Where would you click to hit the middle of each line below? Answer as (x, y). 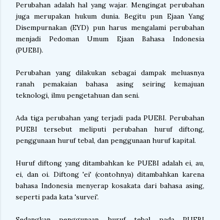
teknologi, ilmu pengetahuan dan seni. (78, 95)
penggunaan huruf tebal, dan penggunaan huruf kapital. (106, 140)
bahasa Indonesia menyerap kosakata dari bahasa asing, (110, 186)
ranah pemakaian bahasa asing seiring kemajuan (110, 84)
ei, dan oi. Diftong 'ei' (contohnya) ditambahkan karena (110, 174)
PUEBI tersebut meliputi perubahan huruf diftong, (110, 129)
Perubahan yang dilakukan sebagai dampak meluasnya (110, 73)
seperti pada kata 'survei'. (57, 197)
